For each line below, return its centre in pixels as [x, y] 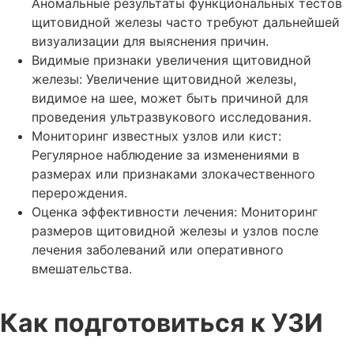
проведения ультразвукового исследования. [171, 117]
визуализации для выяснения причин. [150, 41]
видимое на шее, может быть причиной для [170, 98]
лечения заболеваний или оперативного [158, 249]
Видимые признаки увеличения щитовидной [171, 60]
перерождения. [79, 192]
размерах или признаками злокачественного [173, 173]
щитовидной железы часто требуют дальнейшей [186, 22]
